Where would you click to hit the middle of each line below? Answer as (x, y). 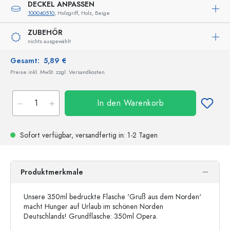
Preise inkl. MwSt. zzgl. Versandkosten (57, 72)
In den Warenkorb (130, 103)
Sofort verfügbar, (47, 135)
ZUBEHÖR (45, 33)
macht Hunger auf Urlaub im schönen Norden (93, 207)
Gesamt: (27, 61)
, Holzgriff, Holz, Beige (82, 13)
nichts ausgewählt (49, 41)
